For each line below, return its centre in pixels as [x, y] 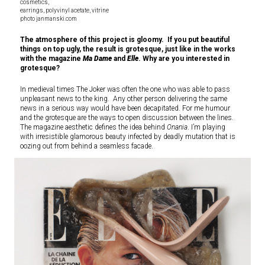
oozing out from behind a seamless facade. [87, 146]
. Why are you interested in [184, 59]
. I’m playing [206, 127]
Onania [177, 127]
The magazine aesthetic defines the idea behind [93, 127]
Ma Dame [97, 59]
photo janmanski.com [49, 19]
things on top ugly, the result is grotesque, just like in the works [128, 49]
